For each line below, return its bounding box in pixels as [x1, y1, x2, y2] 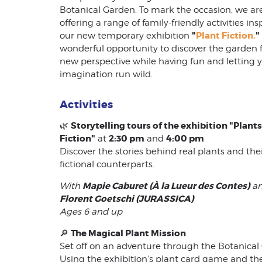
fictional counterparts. [60, 158, 154, 170]
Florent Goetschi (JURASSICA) [60, 192, 194, 205]
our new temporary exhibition [60, 30, 192, 41]
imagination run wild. [60, 69, 153, 80]
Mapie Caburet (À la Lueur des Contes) [82, 180, 250, 192]
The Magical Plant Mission [71, 227, 186, 239]
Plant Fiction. [196, 30, 256, 42]
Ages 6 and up [60, 206, 122, 217]
